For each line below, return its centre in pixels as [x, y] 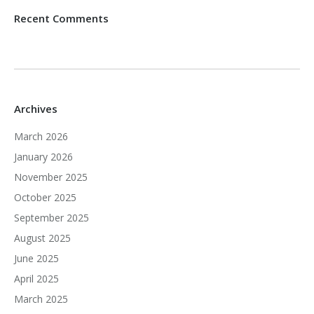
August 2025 [42, 238]
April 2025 [36, 279]
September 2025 [52, 218]
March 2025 [41, 299]
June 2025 [36, 258]
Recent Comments [61, 18]
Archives [36, 109]
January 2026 [43, 157]
